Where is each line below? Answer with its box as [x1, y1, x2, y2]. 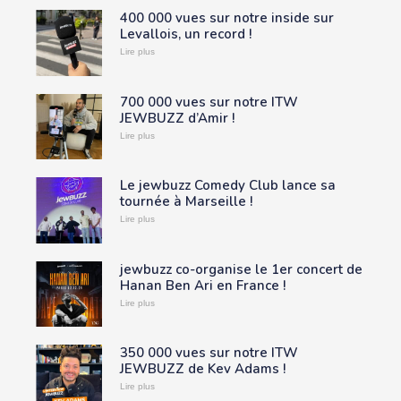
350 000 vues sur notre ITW [119, 344, 298, 363]
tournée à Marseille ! [119, 192, 252, 211]
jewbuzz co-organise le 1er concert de [119, 260, 363, 278]
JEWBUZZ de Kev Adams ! [119, 360, 286, 379]
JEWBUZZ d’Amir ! [119, 108, 235, 127]
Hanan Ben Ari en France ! [119, 276, 286, 294]
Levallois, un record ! [119, 25, 252, 43]
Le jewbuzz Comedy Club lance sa [119, 176, 336, 195]
